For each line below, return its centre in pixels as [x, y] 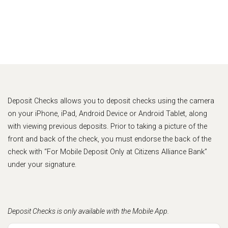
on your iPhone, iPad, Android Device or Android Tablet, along [107, 114]
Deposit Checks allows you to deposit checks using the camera [111, 101]
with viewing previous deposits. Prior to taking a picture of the [107, 126]
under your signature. [42, 165]
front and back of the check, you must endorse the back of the [109, 139]
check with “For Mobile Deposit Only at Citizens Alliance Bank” [107, 152]
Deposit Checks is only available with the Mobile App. [88, 211]
